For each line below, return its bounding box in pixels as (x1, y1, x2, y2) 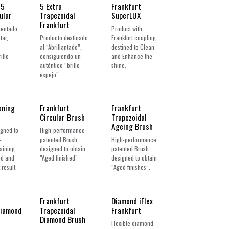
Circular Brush (40, 111, 85, 123)
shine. (111, 60, 127, 70)
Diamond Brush (40, 214, 86, 225)
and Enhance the (111, 51, 153, 60)
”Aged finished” (40, 153, 78, 163)
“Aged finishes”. (111, 163, 151, 172)
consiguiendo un (40, 51, 81, 60)
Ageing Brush (111, 121, 153, 132)
